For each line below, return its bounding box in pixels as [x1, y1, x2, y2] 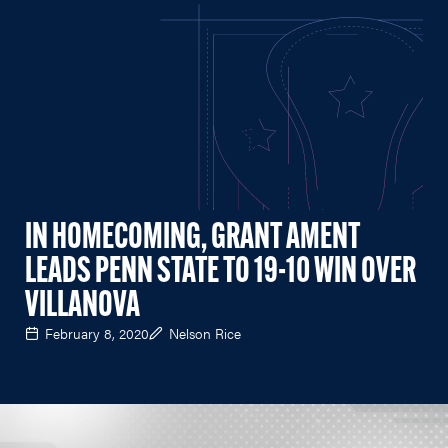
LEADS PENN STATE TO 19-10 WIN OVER [25, 255, 416, 292]
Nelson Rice [169, 323, 241, 344]
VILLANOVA [25, 289, 140, 326]
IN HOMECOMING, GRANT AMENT [25, 221, 360, 258]
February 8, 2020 [45, 323, 149, 344]
